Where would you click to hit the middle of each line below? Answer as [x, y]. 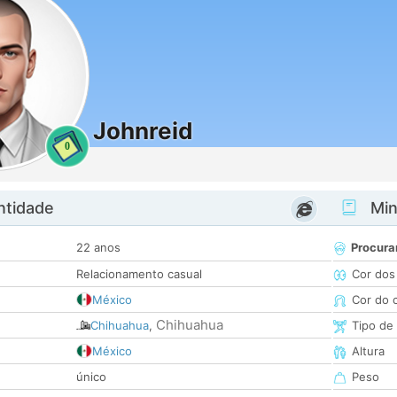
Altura [368, 351]
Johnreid [143, 131]
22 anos [98, 248]
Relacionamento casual [139, 274]
